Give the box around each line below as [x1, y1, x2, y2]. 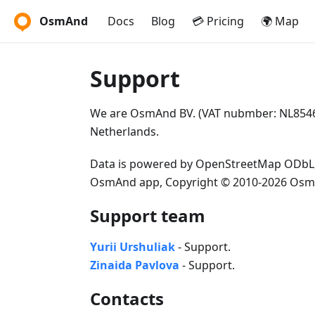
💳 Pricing [192, 13, 244, 29]
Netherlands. [90, 124, 159, 139]
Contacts [90, 287, 164, 310]
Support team [90, 204, 205, 227]
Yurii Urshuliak [90, 239, 175, 255]
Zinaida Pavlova [90, 257, 179, 273]
